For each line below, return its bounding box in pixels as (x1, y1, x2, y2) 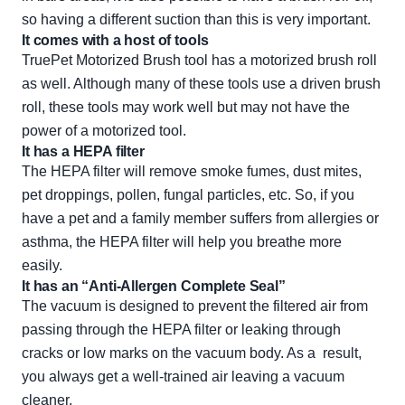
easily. (22, 258, 62, 274)
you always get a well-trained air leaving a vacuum (22, 369, 344, 385)
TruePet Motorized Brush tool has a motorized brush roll (22, 52, 377, 69)
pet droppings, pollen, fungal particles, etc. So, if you (22, 187, 354, 203)
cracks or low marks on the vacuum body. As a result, (22, 345, 362, 362)
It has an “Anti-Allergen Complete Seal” (22, 278, 286, 295)
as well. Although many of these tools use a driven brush (22, 76, 381, 92)
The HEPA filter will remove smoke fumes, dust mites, (22, 164, 362, 180)
